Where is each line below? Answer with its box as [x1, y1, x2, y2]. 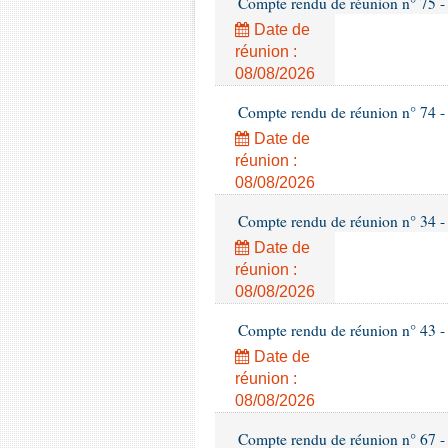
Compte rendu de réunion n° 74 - [234, 102, 445, 122]
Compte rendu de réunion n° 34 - [234, 211, 445, 231]
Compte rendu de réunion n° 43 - [234, 320, 445, 340]
